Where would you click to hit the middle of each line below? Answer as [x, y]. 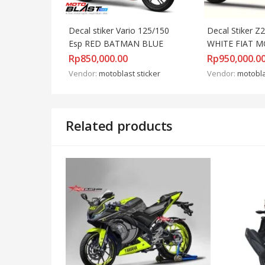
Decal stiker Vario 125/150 [119, 30]
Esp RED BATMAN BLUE [116, 43]
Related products [119, 125]
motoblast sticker [130, 73]
